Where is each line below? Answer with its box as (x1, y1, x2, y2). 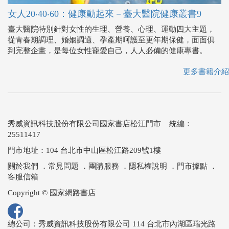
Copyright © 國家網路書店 (8, 189, 96, 197)
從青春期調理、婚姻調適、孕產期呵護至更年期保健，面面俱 (8, 36, 215, 44)
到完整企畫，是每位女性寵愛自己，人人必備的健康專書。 (8, 47, 207, 55)
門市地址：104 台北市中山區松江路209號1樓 (8, 146, 161, 155)
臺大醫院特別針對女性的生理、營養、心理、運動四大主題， (8, 25, 215, 34)
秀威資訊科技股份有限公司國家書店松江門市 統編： (8, 120, 192, 128)
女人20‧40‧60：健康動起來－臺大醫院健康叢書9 (8, 9, 201, 19)
